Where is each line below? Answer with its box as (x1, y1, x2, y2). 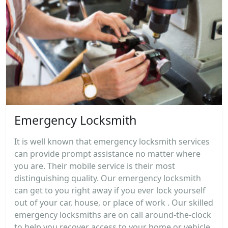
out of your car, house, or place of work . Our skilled (14, 197, 213, 209)
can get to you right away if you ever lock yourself (14, 185, 206, 196)
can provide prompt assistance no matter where (14, 148, 201, 160)
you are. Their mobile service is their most (14, 160, 175, 172)
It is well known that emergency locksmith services (14, 136, 210, 148)
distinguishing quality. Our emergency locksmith (14, 173, 201, 184)
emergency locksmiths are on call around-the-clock (14, 209, 211, 221)
